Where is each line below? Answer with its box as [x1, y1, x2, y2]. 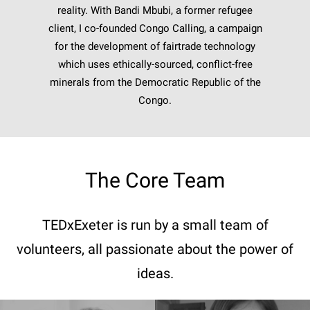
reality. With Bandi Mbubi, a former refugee [57, 4, 253, 17]
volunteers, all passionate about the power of [17, 241, 293, 258]
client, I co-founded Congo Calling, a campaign [48, 22, 262, 35]
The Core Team [85, 168, 225, 193]
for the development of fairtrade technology [55, 40, 255, 53]
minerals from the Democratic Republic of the [49, 76, 261, 89]
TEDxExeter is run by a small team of [42, 217, 268, 234]
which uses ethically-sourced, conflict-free [57, 58, 253, 71]
